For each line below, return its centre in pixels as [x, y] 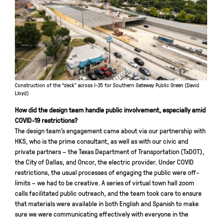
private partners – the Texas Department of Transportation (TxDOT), [110, 151]
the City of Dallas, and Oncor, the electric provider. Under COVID [104, 161]
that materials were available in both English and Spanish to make [107, 203]
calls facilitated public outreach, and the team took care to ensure [108, 193]
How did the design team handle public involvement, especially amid [110, 109]
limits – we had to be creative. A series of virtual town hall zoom [105, 182]
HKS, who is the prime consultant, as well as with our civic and [102, 140]
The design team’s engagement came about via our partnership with [110, 130]
